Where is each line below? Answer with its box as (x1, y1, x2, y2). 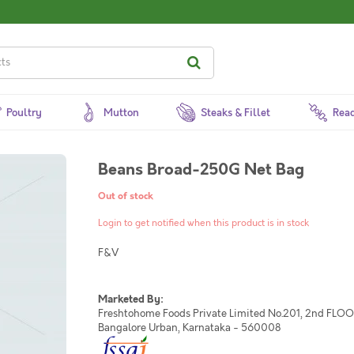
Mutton (104, 106, 140, 120)
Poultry (6, 106, 43, 120)
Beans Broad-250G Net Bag (98, 158, 304, 181)
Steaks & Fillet (201, 106, 271, 120)
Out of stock (98, 190, 153, 203)
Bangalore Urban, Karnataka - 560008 (98, 321, 281, 335)
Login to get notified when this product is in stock (98, 217, 309, 229)
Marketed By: (98, 292, 164, 307)
